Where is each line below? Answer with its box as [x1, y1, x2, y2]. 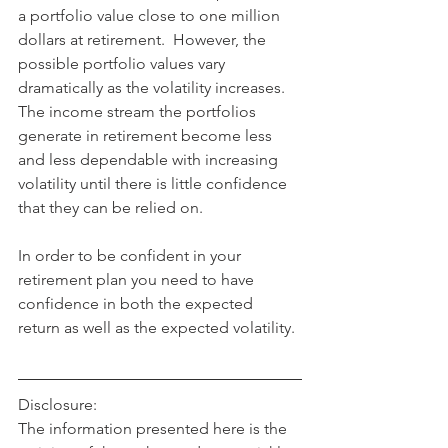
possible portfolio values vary [18, 54, 229, 74]
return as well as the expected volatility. [18, 318, 295, 338]
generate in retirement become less [18, 126, 276, 146]
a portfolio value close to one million [18, 6, 284, 26]
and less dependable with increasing [18, 150, 282, 170]
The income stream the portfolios [18, 102, 260, 122]
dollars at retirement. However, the [18, 30, 270, 50]
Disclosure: [18, 395, 97, 415]
